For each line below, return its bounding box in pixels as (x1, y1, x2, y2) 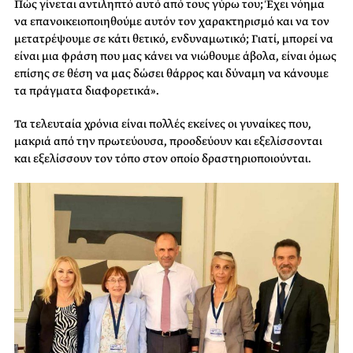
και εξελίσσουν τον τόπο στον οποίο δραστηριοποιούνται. (14, 150, 311, 166)
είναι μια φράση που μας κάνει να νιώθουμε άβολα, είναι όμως (14, 47, 336, 64)
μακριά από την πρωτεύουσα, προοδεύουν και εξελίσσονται (14, 132, 322, 149)
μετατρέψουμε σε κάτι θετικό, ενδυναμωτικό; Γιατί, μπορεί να (14, 30, 333, 46)
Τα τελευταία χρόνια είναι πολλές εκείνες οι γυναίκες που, (14, 115, 311, 132)
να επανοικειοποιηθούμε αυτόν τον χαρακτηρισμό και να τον (14, 13, 329, 29)
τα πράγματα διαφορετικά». (14, 82, 159, 98)
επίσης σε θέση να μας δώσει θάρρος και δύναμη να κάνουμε (14, 65, 329, 81)
